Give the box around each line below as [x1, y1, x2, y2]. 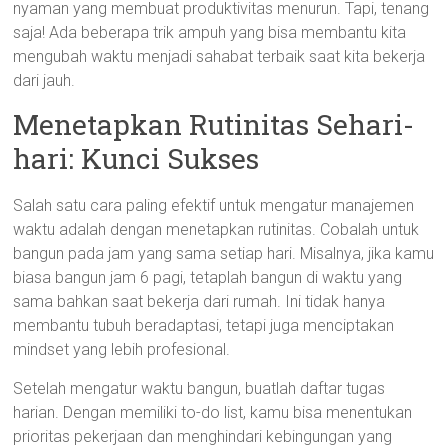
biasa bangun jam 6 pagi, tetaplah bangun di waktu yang [13, 268, 403, 287]
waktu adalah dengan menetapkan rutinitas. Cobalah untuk [13, 220, 420, 239]
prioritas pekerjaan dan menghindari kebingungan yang [13, 427, 393, 446]
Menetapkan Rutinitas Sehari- [13, 106, 415, 143]
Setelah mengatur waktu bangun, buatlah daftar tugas [13, 379, 386, 398]
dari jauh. [13, 71, 76, 90]
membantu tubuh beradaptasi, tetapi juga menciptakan [13, 316, 395, 335]
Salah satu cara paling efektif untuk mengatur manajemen [13, 196, 415, 215]
